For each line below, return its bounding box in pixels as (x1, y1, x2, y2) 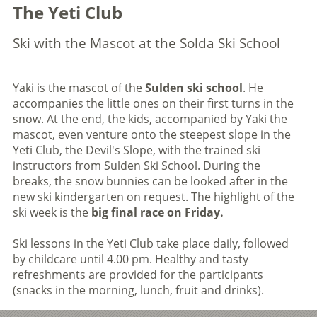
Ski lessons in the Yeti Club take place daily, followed (12, 236, 289, 251)
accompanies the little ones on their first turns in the (12, 96, 294, 111)
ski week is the (12, 204, 91, 220)
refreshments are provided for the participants (12, 267, 263, 282)
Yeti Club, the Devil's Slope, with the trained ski (12, 142, 260, 158)
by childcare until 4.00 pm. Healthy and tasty (12, 251, 248, 267)
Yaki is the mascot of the (12, 80, 145, 96)
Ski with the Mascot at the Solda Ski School (12, 34, 280, 52)
